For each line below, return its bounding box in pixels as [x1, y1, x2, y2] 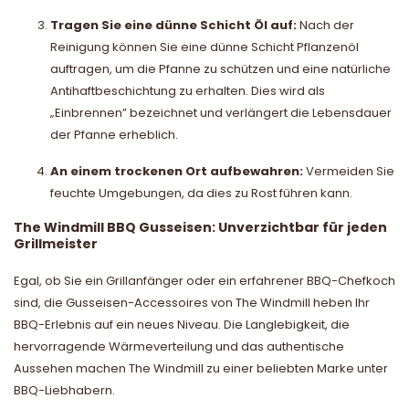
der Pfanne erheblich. [50, 125, 178, 143]
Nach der [297, 16, 354, 34]
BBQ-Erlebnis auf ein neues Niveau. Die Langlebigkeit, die [14, 315, 350, 333]
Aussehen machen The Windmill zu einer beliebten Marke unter [14, 359, 388, 377]
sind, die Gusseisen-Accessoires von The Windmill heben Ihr [14, 293, 370, 311]
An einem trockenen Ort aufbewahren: [50, 162, 303, 180]
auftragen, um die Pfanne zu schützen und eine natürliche [50, 59, 391, 78]
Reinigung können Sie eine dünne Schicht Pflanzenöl [50, 37, 359, 56]
